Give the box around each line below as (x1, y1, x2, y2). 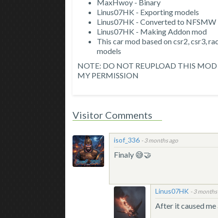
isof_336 (114, 136, 140, 145)
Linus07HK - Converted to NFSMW (97, 17, 217, 27)
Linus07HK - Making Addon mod (97, 27, 207, 36)
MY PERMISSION (77, 71, 139, 80)
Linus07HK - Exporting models (97, 7, 200, 17)
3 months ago (144, 137, 179, 145)
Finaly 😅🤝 (114, 150, 152, 160)
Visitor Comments (73, 109, 153, 121)
